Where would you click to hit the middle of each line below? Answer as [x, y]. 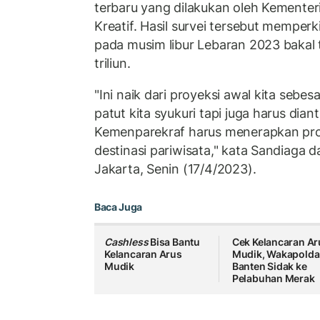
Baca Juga [118, 207]
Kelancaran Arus [143, 254]
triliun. [112, 64]
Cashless [127, 242]
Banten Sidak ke [269, 266]
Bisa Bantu [175, 242]
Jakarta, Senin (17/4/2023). [175, 169]
